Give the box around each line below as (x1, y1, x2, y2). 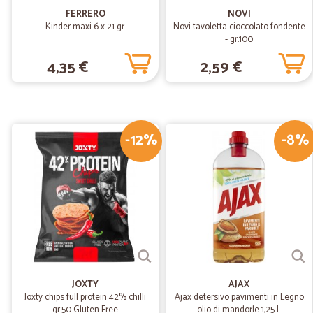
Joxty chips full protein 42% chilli (24, 290, 146, 305)
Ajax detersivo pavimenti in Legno (174, 290, 304, 305)
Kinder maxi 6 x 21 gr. (45, 20, 126, 34)
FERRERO (65, 7, 105, 22)
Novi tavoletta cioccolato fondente (173, 20, 305, 34)
